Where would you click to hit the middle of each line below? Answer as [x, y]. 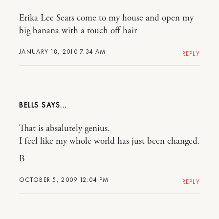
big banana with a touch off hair [78, 31]
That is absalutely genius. [65, 129]
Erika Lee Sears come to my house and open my [106, 18]
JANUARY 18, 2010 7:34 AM [63, 52]
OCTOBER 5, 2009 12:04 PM [64, 180]
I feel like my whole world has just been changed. [109, 141]
